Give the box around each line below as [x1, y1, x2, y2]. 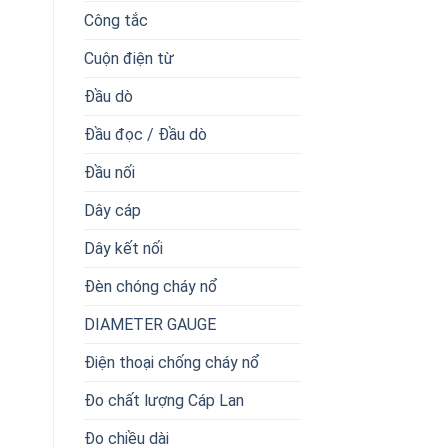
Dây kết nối [83, 238, 163, 258]
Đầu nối [83, 162, 135, 182]
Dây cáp [83, 200, 141, 220]
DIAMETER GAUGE [83, 314, 216, 334]
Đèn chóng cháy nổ [83, 276, 218, 296]
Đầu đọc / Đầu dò [83, 124, 207, 144]
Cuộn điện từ [83, 48, 174, 68]
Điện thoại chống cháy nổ [83, 352, 260, 372]
